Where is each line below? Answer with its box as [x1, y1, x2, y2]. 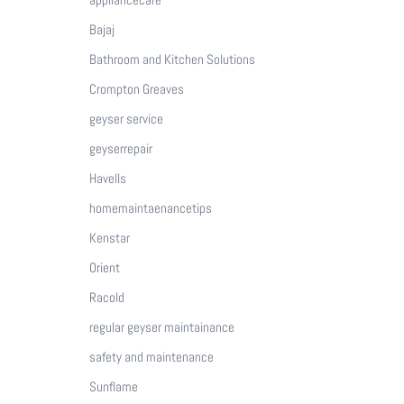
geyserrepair [88, 139, 152, 157]
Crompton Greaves [88, 79, 184, 97]
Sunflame [88, 377, 138, 395]
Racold [88, 288, 124, 306]
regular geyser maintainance [88, 317, 234, 335]
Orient [88, 258, 120, 276]
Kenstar [88, 228, 130, 246]
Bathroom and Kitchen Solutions [88, 50, 255, 68]
